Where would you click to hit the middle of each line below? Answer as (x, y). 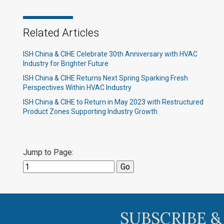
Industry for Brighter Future (66, 63)
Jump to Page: (48, 152)
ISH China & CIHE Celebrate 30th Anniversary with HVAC (110, 54)
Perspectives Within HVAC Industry (77, 87)
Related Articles (61, 33)
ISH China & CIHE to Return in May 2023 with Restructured (113, 102)
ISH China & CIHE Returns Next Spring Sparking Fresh (105, 78)
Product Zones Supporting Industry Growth (90, 111)
